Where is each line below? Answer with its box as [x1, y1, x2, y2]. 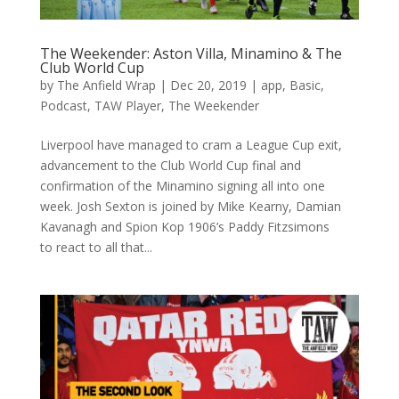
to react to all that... [39, 238, 152, 256]
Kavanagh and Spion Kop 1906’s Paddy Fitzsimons [39, 217, 330, 235]
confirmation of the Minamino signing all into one [39, 176, 325, 194]
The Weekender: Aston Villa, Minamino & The [39, 43, 342, 63]
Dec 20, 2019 [169, 76, 247, 94]
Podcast [39, 96, 87, 114]
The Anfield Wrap [56, 76, 156, 94]
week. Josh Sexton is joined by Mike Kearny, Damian [39, 197, 341, 215]
